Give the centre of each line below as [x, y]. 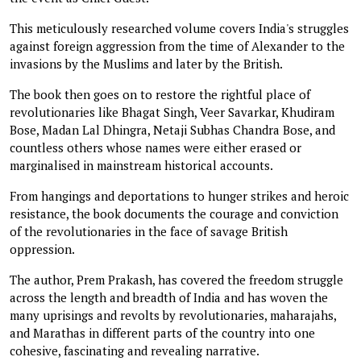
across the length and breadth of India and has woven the [169, 297]
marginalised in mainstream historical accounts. [141, 165]
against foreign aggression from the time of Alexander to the [177, 46]
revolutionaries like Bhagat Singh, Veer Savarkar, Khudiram [172, 112]
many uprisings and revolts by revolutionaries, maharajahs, [173, 315]
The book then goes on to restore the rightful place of [160, 94]
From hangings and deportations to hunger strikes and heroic [179, 195]
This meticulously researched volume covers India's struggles [179, 28]
